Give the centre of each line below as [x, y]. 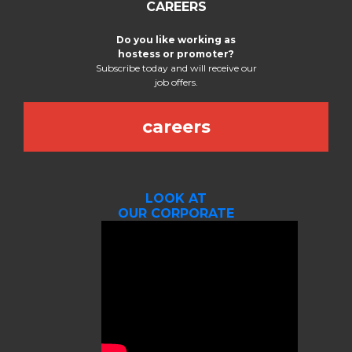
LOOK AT [176, 199]
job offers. [176, 82]
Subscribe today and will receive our [176, 68]
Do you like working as [176, 40]
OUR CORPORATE [176, 214]
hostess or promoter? [176, 54]
